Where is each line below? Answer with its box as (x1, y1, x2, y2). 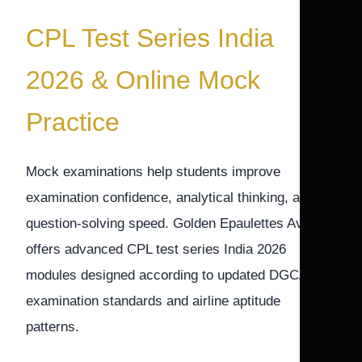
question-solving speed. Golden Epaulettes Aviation (26, 216, 335, 231)
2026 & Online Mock (26, 65, 260, 95)
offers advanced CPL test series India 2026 (26, 242, 286, 257)
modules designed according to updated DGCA (26, 267, 307, 283)
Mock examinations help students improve (26, 164, 280, 179)
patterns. (26, 319, 79, 335)
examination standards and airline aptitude (26, 293, 280, 309)
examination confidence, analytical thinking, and (26, 190, 314, 205)
